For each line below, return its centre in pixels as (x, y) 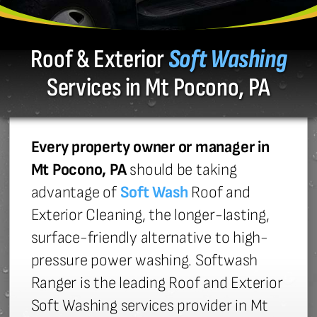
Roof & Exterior (99, 60)
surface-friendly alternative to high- (149, 238)
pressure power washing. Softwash (144, 261)
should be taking (183, 170)
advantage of (75, 193)
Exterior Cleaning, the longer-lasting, (150, 215)
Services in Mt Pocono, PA (158, 88)
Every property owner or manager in (150, 148)
